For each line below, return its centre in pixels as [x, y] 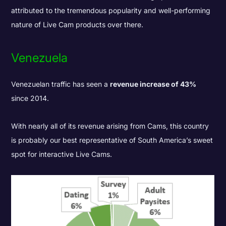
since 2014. [30, 98]
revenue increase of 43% [153, 84]
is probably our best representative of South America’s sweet [112, 140]
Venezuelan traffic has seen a [61, 84]
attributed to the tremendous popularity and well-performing [111, 10]
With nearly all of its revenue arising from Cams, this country [110, 126]
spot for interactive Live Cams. [62, 154]
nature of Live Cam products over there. [77, 24]
